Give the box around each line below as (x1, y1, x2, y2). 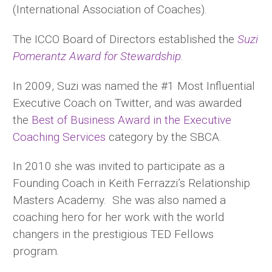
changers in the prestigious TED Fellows (13, 227, 214, 242)
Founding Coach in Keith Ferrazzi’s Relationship (13, 176, 250, 191)
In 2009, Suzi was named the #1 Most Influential (13, 78, 255, 93)
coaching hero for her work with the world (13, 210, 224, 225)
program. (13, 244, 59, 259)
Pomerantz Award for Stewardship (13, 49, 181, 63)
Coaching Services (13, 129, 106, 144)
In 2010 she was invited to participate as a (13, 159, 225, 174)
